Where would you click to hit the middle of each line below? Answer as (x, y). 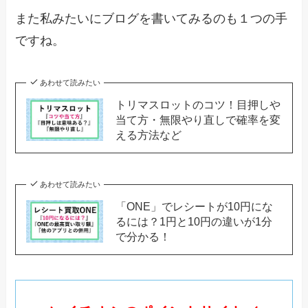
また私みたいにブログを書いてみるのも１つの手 (152, 19)
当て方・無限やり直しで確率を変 (198, 120)
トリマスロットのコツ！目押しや (198, 105)
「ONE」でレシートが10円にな (194, 206)
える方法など (148, 135)
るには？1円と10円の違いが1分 (194, 221)
